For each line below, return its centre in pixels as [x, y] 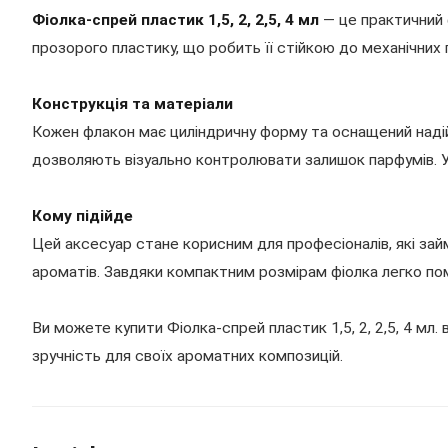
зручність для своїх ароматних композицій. [187, 356]
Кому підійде [82, 216]
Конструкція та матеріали [132, 104]
